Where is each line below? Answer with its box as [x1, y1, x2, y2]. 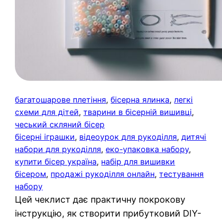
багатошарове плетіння [15, 94, 107, 105]
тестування [159, 168, 204, 179]
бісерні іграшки [15, 131, 75, 142]
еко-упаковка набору [106, 144, 189, 154]
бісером [15, 168, 47, 179]
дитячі [181, 131, 207, 142]
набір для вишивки [101, 156, 175, 166]
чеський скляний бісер [15, 119, 105, 129]
